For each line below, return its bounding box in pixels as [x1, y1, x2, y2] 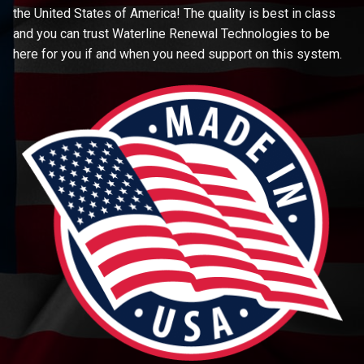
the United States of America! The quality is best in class [13, 6, 336, 22]
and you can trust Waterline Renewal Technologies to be [13, 26, 330, 42]
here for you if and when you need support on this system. [13, 46, 345, 63]
